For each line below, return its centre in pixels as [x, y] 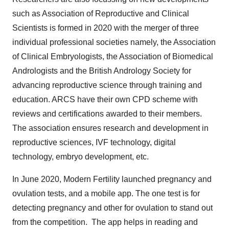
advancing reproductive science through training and [107, 85]
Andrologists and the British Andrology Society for [102, 71]
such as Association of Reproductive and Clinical [101, 14]
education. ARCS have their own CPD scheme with [105, 99]
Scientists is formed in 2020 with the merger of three [106, 28]
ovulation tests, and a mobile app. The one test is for [106, 193]
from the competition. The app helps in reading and [105, 222]
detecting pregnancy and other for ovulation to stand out [112, 208]
